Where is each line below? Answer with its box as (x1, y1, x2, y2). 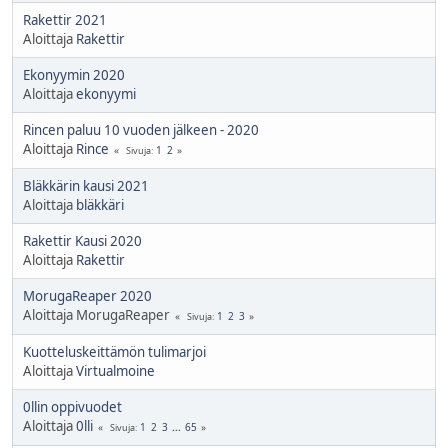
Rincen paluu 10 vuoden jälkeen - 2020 (23, 120, 259, 139)
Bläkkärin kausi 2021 (23, 176, 149, 195)
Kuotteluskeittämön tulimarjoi (23, 342, 206, 361)
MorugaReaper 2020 (23, 286, 152, 305)
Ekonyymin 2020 (23, 65, 125, 84)
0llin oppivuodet (23, 397, 122, 416)
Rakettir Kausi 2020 (23, 231, 142, 250)
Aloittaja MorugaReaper (23, 305, 170, 324)
